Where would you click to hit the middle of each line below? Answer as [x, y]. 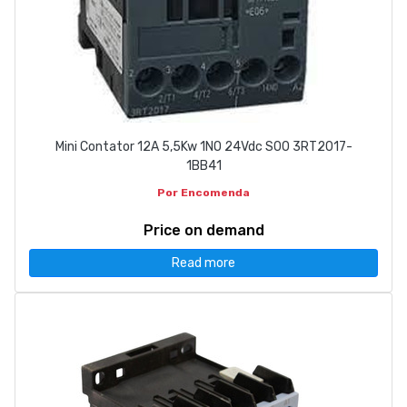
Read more [203, 263]
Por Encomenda [203, 193]
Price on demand [203, 231]
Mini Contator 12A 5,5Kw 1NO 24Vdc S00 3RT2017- [203, 147]
